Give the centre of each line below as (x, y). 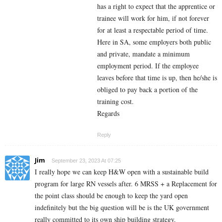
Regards (108, 113)
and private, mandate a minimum (143, 54)
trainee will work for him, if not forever (153, 18)
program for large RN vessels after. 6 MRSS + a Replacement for (126, 183)
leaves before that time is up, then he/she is (157, 77)
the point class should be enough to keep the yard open (111, 195)
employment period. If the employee (148, 65)
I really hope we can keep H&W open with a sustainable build (122, 171)
